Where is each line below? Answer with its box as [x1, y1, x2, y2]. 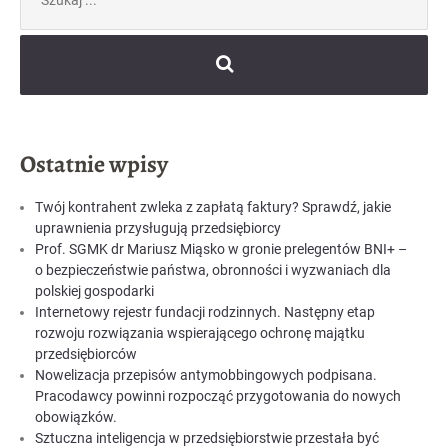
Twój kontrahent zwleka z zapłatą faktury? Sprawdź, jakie [35, 198, 391, 215]
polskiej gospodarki [35, 282, 154, 299]
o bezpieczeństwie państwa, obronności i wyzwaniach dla [35, 261, 391, 278]
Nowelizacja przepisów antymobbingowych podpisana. [35, 366, 377, 383]
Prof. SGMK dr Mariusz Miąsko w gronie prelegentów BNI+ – [35, 240, 407, 257]
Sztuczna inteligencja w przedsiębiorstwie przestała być [35, 429, 379, 446]
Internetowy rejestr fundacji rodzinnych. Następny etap [35, 303, 375, 320]
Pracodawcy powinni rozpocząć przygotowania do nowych [35, 387, 401, 404]
